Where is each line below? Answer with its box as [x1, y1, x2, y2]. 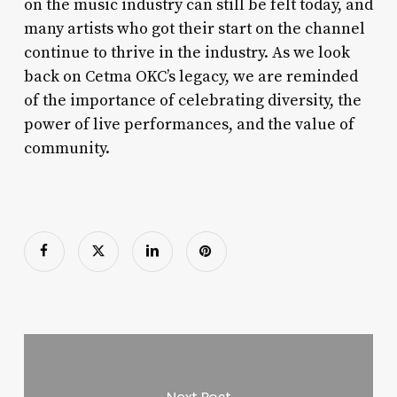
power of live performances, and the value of [23, 113, 354, 135]
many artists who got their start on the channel [23, 18, 365, 39]
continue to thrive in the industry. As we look [23, 42, 350, 63]
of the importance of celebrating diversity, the [23, 90, 362, 111]
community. [23, 137, 110, 159]
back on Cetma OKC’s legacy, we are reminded [23, 66, 358, 87]
